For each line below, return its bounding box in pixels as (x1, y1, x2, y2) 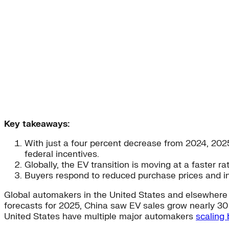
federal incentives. (25, 149, 99, 160)
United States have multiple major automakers (4, 211, 196, 222)
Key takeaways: (4, 119, 70, 130)
